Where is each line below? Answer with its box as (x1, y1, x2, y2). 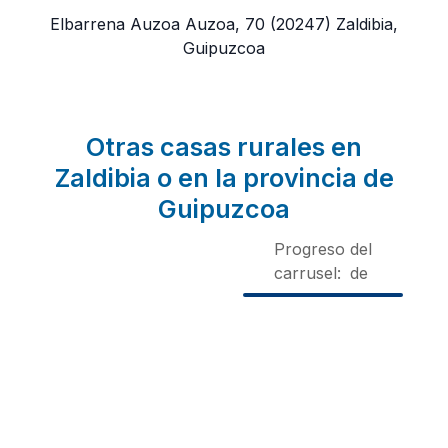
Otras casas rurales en (86, 131, 362, 162)
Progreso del (274, 238, 372, 259)
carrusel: (274, 262, 341, 283)
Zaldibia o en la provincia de (54, 162, 394, 193)
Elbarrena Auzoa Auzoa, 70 (50, 13, 265, 34)
